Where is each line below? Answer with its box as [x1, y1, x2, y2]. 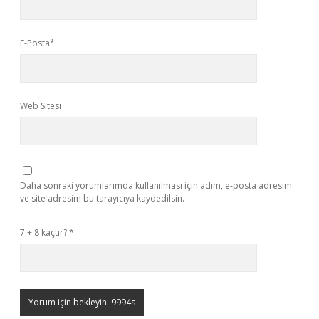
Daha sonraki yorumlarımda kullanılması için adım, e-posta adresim [20, 179, 292, 192]
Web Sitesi [20, 100, 61, 112]
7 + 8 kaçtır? [20, 226, 69, 239]
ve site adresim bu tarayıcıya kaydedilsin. [20, 192, 184, 204]
